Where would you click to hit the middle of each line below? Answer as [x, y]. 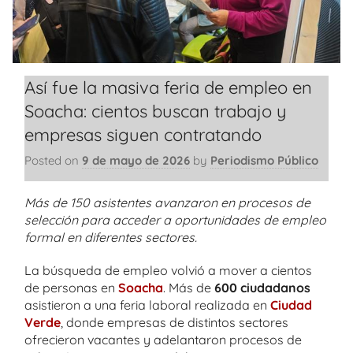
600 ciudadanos [262, 287]
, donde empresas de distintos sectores [175, 322]
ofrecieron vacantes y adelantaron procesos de [163, 339]
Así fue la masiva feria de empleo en [168, 87]
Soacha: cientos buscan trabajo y [156, 111]
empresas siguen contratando [143, 134]
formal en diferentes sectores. [111, 237]
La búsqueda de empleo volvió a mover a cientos [168, 270]
